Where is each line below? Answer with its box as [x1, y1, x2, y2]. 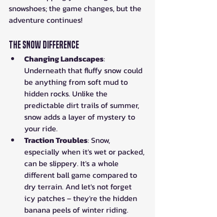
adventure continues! [9, 14, 82, 26]
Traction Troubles [24, 134, 88, 146]
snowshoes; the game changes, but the [9, 2, 143, 14]
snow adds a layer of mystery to [24, 110, 137, 123]
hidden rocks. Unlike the [24, 87, 109, 99]
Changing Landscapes [24, 52, 104, 64]
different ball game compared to [24, 169, 139, 181]
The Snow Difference [9, 39, 79, 51]
